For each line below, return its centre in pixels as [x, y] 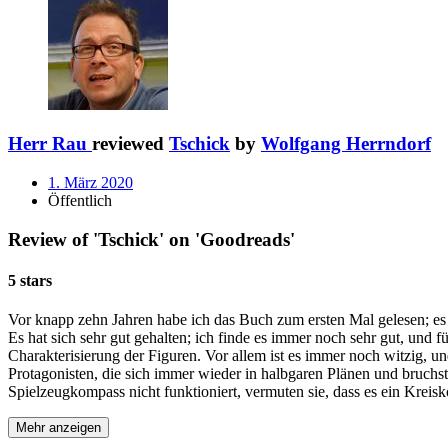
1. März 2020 [90, 182]
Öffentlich [80, 200]
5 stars [30, 280]
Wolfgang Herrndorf [346, 144]
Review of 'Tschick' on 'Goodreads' [151, 239]
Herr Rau [47, 144]
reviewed [130, 144]
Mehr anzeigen [58, 428]
